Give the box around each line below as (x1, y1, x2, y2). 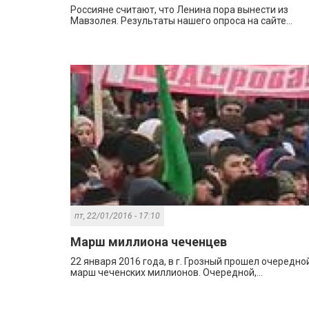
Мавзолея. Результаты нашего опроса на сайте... (70, 15, 292, 27)
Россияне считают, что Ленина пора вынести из (70, 4, 288, 16)
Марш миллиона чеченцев (70, 235, 227, 250)
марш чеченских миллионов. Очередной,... (70, 267, 263, 279)
